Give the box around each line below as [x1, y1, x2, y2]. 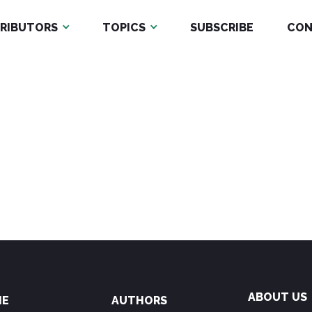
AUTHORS [111, 294, 167, 307]
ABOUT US [248, 290, 307, 304]
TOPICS [102, 21, 146, 34]
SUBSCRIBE [189, 21, 253, 34]
